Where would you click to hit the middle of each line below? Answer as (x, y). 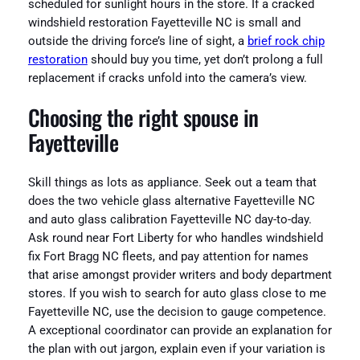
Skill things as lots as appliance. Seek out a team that (172, 182)
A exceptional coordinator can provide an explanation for (180, 330)
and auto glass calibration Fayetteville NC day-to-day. (170, 219)
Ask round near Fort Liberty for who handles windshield (175, 238)
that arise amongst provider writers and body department (180, 275)
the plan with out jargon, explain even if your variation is (176, 349)
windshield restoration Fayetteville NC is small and (164, 22)
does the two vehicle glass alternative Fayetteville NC (171, 201)
